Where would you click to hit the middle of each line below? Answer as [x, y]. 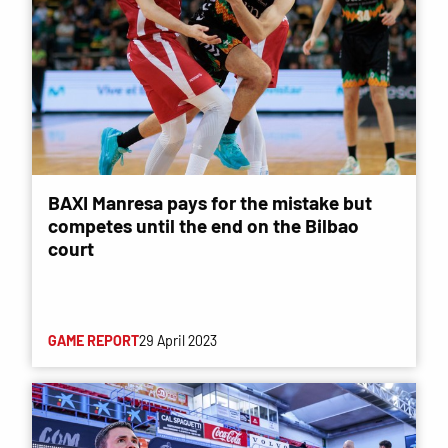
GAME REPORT [93, 340]
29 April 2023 [178, 340]
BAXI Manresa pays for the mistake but [210, 202]
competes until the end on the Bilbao [203, 225]
